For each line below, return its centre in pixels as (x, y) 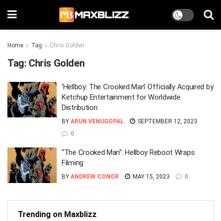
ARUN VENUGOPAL (97, 121)
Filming (73, 163)
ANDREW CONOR (95, 177)
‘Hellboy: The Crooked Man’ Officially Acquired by (138, 87)
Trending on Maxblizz (57, 214)
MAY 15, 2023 (150, 177)
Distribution (80, 108)
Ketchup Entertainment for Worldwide (121, 97)
